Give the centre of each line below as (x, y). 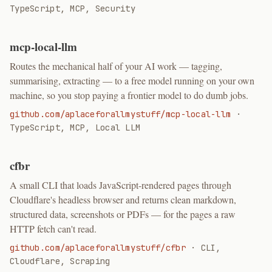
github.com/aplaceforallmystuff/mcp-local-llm (121, 114)
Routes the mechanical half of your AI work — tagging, (116, 66)
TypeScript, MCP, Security (73, 8)
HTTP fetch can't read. (53, 229)
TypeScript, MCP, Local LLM (75, 127)
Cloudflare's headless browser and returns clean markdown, (123, 199)
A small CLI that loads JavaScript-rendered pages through (121, 185)
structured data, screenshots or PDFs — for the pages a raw (123, 214)
